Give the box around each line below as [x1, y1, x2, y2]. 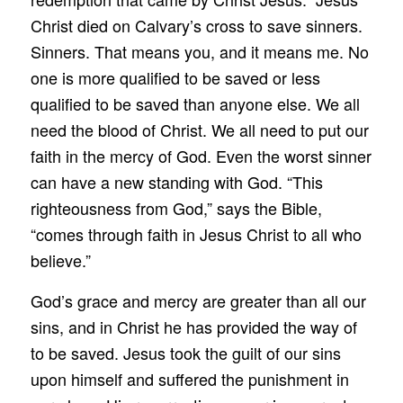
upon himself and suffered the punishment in [30, 366, 349, 390]
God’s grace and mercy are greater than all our [30, 288, 366, 312]
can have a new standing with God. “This [30, 170, 323, 194]
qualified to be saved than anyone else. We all [30, 92, 360, 116]
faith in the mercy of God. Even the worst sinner [30, 144, 372, 168]
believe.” [30, 248, 91, 273]
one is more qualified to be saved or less [30, 66, 320, 90]
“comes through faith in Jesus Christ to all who [30, 222, 362, 246]
